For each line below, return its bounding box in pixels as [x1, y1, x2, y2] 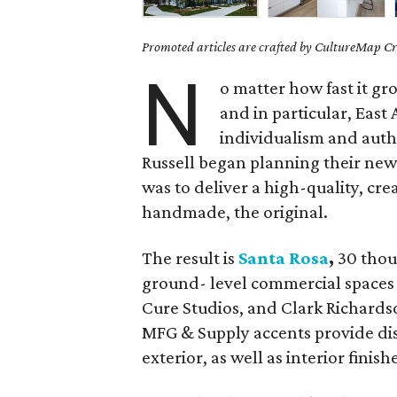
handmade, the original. [142, 201, 329, 222]
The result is [142, 247, 239, 269]
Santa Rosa [238, 247, 330, 269]
